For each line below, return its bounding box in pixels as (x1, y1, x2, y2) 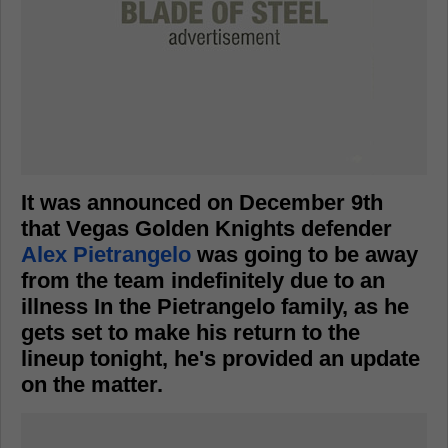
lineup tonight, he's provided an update (21, 346, 420, 371)
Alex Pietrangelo (21, 242, 191, 267)
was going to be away (191, 242, 418, 267)
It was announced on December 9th (21, 190, 383, 215)
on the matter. (21, 372, 163, 397)
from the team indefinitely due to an (21, 268, 385, 293)
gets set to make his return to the (21, 320, 360, 345)
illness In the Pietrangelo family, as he (21, 294, 409, 319)
